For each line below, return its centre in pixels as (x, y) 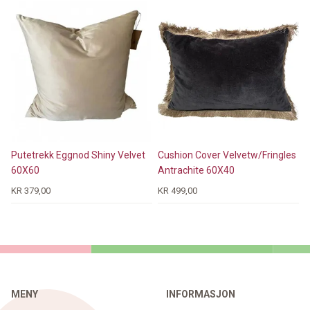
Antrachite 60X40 (197, 170)
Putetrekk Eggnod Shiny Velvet (78, 155)
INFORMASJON (201, 294)
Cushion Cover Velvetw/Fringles (227, 155)
